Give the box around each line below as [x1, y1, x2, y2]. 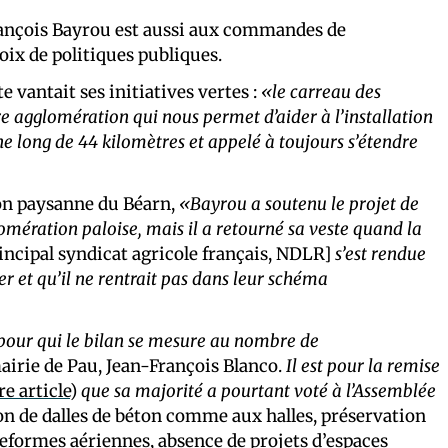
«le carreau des [261, 80, 381, 103]
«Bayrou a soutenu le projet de [179, 192, 419, 215]
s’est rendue [335, 242, 426, 265]
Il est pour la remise [286, 354, 440, 377]
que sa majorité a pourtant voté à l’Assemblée [81, 379, 436, 402]
